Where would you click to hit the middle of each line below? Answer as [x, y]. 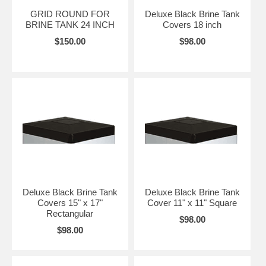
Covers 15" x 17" [70, 203]
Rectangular [70, 213]
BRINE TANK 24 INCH [70, 25]
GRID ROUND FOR [70, 14]
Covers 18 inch [192, 25]
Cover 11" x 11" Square [192, 203]
